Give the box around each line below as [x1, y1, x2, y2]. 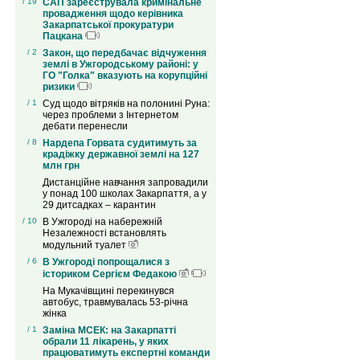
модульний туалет [42, 239, 129, 252]
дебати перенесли [42, 121, 128, 133]
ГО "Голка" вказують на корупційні [42, 70, 207, 82]
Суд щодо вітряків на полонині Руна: [42, 98, 210, 110]
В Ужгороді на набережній [42, 216, 162, 228]
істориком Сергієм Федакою [42, 268, 179, 280]
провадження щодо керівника [42, 8, 183, 20]
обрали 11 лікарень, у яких [42, 336, 169, 348]
